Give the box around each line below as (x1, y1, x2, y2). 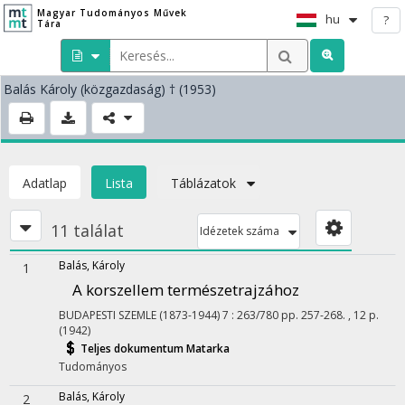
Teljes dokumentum (80, 341, 186, 357)
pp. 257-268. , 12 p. (281, 307, 379, 323)
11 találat (51, 220, 124, 241)
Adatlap (23, 174, 67, 192)
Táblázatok (171, 174, 236, 192)
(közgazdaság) (80, 80, 165, 98)
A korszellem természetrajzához (72, 279, 299, 300)
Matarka (186, 341, 230, 357)
